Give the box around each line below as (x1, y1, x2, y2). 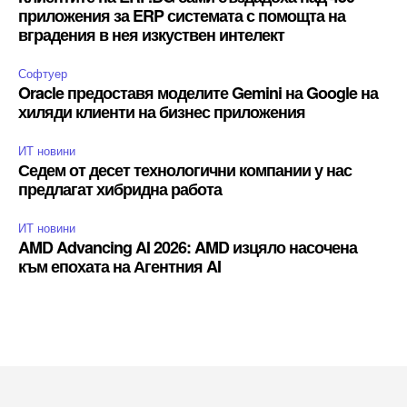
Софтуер (18, 64, 67, 82)
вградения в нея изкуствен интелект (18, 22, 284, 46)
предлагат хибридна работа (18, 176, 222, 201)
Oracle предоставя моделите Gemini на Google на (18, 80, 378, 104)
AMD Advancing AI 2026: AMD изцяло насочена (18, 234, 357, 259)
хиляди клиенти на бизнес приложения (18, 99, 305, 124)
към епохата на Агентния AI (18, 253, 221, 278)
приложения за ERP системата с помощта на (18, 3, 345, 27)
